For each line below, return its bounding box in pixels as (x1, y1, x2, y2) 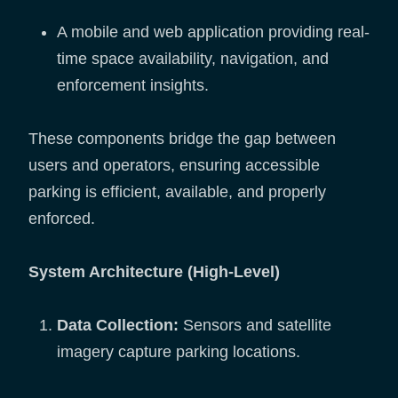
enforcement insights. (57, 76, 209, 95)
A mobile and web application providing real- (57, 23, 370, 42)
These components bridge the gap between (28, 130, 336, 148)
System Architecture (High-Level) (28, 263, 280, 282)
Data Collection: (57, 316, 183, 335)
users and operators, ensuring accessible (28, 156, 320, 175)
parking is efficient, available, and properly (28, 183, 326, 202)
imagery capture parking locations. (57, 343, 300, 362)
